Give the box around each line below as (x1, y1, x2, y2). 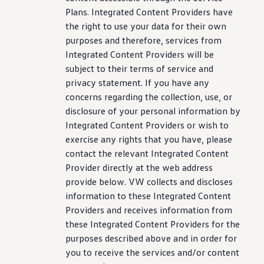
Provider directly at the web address (65, 161, 213, 173)
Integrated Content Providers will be (65, 48, 214, 60)
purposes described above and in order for (65, 232, 237, 244)
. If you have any (141, 77, 210, 88)
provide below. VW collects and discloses (65, 176, 233, 187)
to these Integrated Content (115, 190, 232, 202)
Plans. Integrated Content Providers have (65, 6, 233, 18)
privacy (65, 77, 97, 88)
